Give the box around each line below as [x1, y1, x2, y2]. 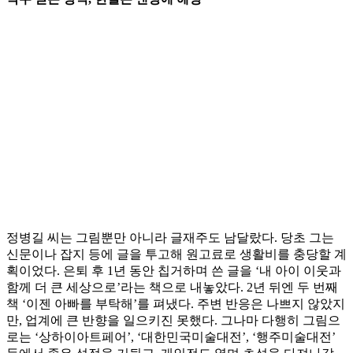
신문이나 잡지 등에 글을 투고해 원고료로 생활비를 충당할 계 [6, 247, 347, 262]
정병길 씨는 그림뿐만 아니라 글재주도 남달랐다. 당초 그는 [6, 231, 334, 245]
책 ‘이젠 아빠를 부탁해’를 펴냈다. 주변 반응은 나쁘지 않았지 [6, 297, 345, 311]
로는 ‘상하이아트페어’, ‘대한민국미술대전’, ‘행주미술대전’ [6, 330, 336, 344]
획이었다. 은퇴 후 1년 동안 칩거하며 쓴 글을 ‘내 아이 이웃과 [6, 264, 341, 278]
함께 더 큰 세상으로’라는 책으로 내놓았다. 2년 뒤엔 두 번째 [6, 281, 338, 295]
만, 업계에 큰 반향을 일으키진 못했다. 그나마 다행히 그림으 [6, 314, 340, 328]
